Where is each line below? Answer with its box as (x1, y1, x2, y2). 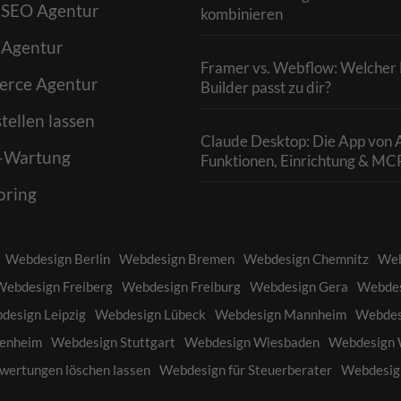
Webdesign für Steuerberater (159, 362, 332, 379)
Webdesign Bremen (119, 251, 235, 268)
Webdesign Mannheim (215, 306, 346, 323)
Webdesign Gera (250, 278, 348, 295)
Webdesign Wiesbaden (184, 334, 320, 351)
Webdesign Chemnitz (243, 251, 369, 268)
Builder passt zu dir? (200, 78, 331, 98)
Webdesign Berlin (5, 251, 110, 268)
